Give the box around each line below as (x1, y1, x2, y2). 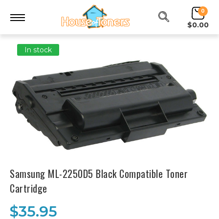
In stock (24, 45, 52, 54)
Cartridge (10, 181, 47, 196)
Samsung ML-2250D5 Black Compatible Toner (10, 166, 188, 181)
